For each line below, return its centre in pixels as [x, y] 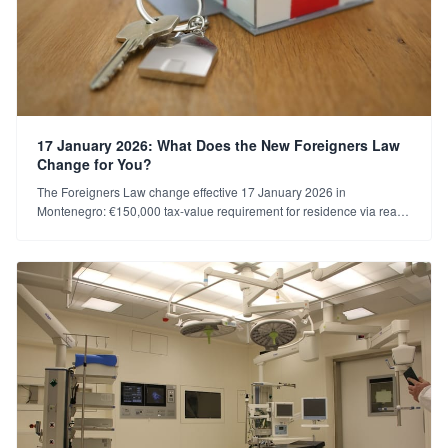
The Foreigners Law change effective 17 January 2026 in [191, 192]
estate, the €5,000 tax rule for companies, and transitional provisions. [223, 230]
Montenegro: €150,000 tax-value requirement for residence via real [218, 211]
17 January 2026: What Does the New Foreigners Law [218, 145]
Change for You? [94, 164]
